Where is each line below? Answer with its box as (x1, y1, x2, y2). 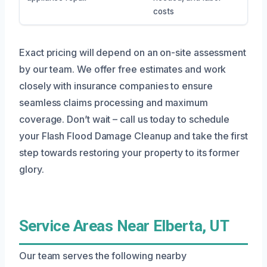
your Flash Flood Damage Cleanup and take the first (19, 129, 249, 142)
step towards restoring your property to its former (19, 146, 240, 159)
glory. (19, 163, 44, 175)
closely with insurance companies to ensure (19, 79, 213, 92)
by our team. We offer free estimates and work (19, 63, 226, 75)
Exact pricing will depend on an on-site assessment (19, 46, 247, 58)
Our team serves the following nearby (19, 249, 187, 262)
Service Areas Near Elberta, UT (19, 216, 229, 235)
